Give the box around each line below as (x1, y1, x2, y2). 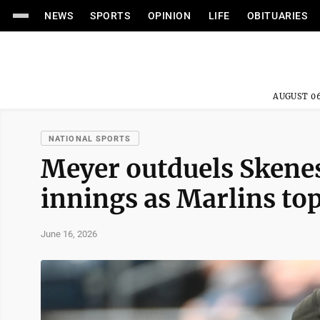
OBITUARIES (246, 10, 308, 21)
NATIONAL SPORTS (49, 134, 131, 144)
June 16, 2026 (41, 228, 97, 239)
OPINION (147, 10, 191, 21)
